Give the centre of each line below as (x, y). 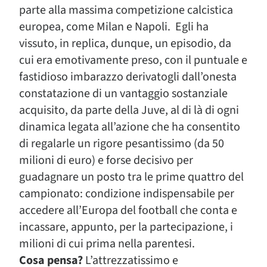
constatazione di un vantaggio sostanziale (123, 94)
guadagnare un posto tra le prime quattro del (131, 177)
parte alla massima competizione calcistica (126, 10)
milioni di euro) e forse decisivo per (106, 160)
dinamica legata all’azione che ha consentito (130, 127)
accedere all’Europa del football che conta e (128, 210)
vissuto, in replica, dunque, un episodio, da (125, 44)
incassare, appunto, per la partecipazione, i (126, 227)
